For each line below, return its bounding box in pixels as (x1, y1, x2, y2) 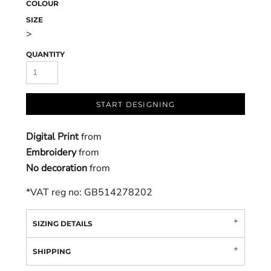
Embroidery (26, 146, 76, 159)
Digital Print (26, 130, 79, 143)
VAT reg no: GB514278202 (30, 186, 152, 199)
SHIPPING (33, 247, 71, 256)
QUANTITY (26, 50, 65, 59)
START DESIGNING (96, 100, 175, 109)
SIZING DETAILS (33, 219, 93, 228)
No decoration (26, 162, 87, 175)
